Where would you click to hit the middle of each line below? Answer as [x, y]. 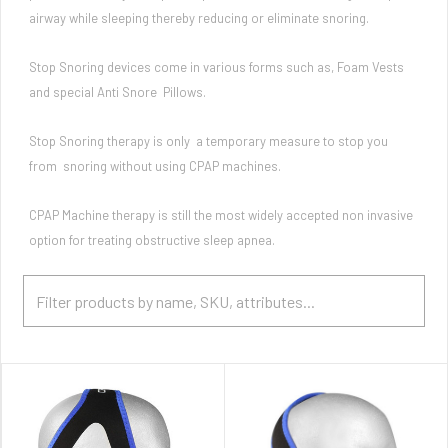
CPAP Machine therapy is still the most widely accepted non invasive [222, 215]
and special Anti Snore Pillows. [117, 92]
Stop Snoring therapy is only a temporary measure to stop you [208, 141]
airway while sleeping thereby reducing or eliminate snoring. [199, 18]
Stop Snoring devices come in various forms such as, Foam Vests [216, 67]
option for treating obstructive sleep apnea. [152, 240]
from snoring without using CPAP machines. [155, 166]
